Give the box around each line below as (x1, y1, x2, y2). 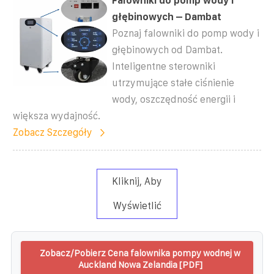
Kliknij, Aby (112, 176, 162, 187)
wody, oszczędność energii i (112, 94, 236, 105)
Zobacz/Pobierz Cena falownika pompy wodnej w (40, 247, 240, 258)
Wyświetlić (113, 200, 161, 211)
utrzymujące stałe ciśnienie (112, 77, 235, 88)
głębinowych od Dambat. (112, 44, 223, 55)
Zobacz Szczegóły (13, 127, 92, 138)
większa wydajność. (13, 110, 100, 121)
